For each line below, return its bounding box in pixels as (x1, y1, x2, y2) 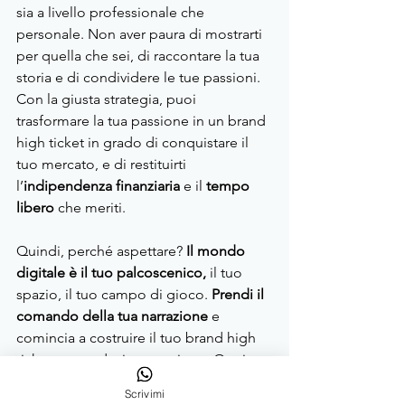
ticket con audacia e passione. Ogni (16, 351, 250, 369)
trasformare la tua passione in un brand (16, 112, 269, 130)
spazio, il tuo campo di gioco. (16, 286, 212, 304)
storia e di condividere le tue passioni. (16, 69, 264, 87)
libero (16, 199, 54, 217)
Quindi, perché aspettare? (16, 242, 183, 260)
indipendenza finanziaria (24, 177, 180, 195)
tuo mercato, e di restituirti (16, 155, 190, 174)
